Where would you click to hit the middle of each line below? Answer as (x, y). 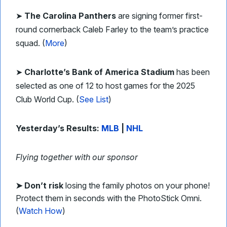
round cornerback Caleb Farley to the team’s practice (112, 29)
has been (192, 72)
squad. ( (30, 43)
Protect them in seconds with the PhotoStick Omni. (109, 198)
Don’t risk (45, 185)
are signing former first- (159, 16)
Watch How (41, 211)
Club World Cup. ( (47, 99)
